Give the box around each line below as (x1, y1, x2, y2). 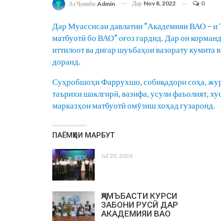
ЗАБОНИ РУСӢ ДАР (101, 199, 178, 210)
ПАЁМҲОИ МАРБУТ (52, 130, 114, 140)
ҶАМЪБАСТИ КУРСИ (101, 190, 177, 201)
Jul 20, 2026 (101, 151, 133, 159)
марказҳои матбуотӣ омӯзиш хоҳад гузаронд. (52, 100, 215, 110)
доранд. (52, 56, 80, 67)
